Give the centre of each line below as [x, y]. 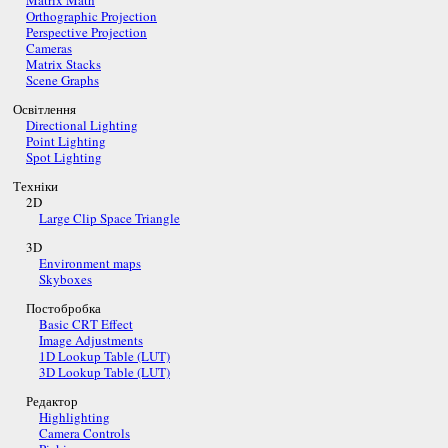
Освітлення [44, 109]
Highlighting [74, 417]
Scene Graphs [62, 80]
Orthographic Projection [91, 16]
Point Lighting [66, 141]
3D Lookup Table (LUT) [104, 372]
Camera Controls [84, 433]
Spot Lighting [64, 157]
